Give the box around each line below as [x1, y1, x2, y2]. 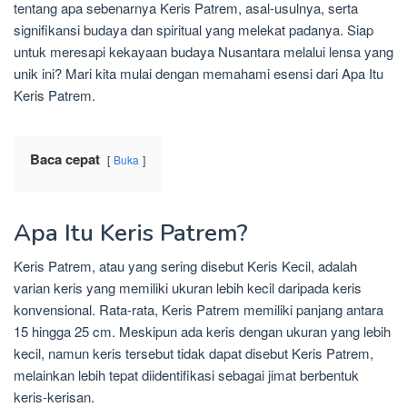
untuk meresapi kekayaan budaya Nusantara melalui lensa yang [14, 42, 393, 62]
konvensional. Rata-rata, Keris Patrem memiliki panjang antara [14, 300, 383, 320]
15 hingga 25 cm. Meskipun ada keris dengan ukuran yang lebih [14, 322, 391, 342]
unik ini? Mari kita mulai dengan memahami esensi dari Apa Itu [14, 64, 383, 84]
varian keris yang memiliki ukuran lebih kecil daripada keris [14, 278, 362, 298]
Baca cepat [30, 149, 100, 170]
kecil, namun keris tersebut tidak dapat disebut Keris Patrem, [14, 343, 373, 363]
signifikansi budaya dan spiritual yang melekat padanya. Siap [14, 20, 373, 40]
